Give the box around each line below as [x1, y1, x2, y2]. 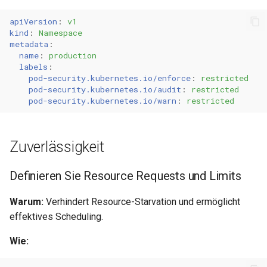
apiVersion [10, 15, 57, 27]
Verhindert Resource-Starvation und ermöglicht [44, 196, 240, 207]
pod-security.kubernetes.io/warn [29, 95, 176, 106]
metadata [10, 38, 48, 49]
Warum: [10, 196, 44, 207]
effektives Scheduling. [10, 211, 103, 222]
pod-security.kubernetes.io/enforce [29, 72, 191, 83]
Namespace [39, 27, 82, 38]
